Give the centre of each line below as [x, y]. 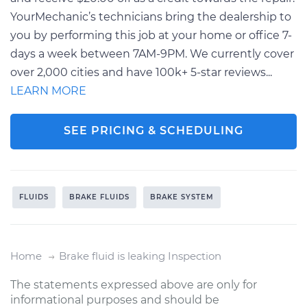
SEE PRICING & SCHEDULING [153, 130]
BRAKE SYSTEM [182, 197]
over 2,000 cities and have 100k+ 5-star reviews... [141, 72]
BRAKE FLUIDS [99, 197]
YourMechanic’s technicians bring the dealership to [151, 16]
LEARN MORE [48, 90]
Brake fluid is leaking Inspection [140, 256]
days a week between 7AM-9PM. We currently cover [152, 53]
